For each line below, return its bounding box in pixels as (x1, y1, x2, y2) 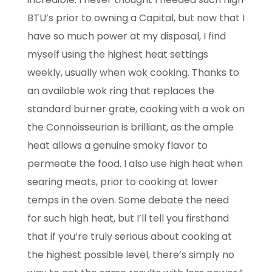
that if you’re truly (27, 229, 115, 244)
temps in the (27, 193, 90, 208)
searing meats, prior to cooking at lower (27, 175, 218, 189)
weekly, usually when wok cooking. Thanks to (27, 66, 239, 80)
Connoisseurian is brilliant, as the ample (46, 120, 234, 135)
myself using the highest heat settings (27, 47, 208, 62)
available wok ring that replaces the (41, 84, 214, 98)
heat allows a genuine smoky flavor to (27, 138, 208, 153)
